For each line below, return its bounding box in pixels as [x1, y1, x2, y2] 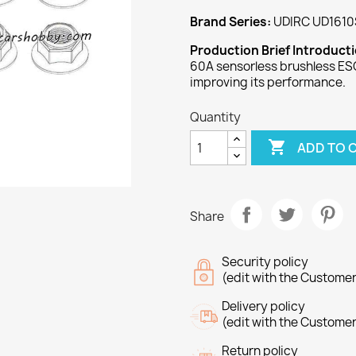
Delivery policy [222, 298, 305, 315]
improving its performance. [190, 74, 348, 91]
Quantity [190, 109, 241, 126]
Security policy [222, 253, 308, 270]
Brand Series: [190, 14, 271, 30]
